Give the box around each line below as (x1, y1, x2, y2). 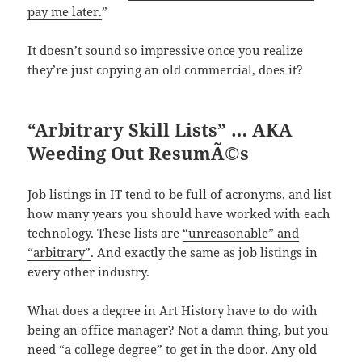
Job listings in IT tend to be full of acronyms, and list (27, 185, 332, 202)
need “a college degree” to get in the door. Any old (27, 340, 318, 357)
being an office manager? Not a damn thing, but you (27, 321, 330, 338)
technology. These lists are (27, 224, 183, 241)
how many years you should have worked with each (27, 204, 331, 221)
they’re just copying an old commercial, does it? (27, 61, 304, 78)
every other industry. (27, 263, 150, 280)
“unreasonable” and (183, 224, 300, 241)
